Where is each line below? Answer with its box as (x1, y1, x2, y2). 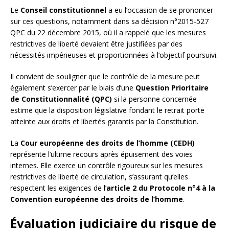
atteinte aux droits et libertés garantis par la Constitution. (10, 116, 198, 126)
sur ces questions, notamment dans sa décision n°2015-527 (10, 16, 209, 26)
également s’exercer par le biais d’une (10, 82, 135, 93)
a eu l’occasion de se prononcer (106, 5, 213, 15)
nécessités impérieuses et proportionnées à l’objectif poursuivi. (10, 50, 218, 60)
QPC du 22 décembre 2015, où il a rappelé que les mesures (10, 27, 206, 37)
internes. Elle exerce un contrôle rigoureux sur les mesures (10, 160, 203, 170)
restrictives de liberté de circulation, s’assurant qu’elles (10, 171, 188, 181)
